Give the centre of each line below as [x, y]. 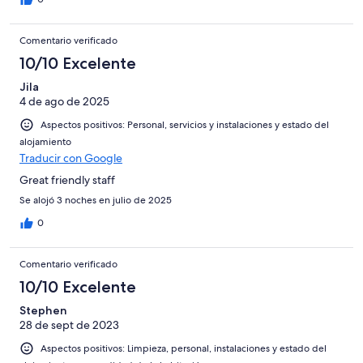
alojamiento [45, 141]
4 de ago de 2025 [64, 101]
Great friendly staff [67, 179]
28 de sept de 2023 [69, 325]
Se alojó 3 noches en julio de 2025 [96, 200]
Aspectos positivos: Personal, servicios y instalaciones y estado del [185, 124]
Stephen [43, 310]
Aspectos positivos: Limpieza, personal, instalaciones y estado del [184, 348]
